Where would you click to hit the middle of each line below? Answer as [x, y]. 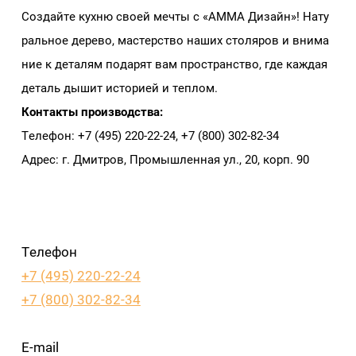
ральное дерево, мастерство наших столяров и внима [175, 40]
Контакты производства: [92, 112]
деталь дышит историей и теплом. [119, 88]
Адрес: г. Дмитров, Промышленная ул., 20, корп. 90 [165, 159]
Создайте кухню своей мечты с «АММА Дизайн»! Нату [175, 16]
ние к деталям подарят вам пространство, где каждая [176, 64]
